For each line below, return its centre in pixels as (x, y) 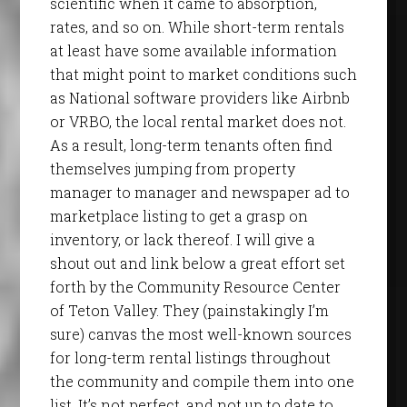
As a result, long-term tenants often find (191, 145)
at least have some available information (193, 51)
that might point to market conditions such (203, 74)
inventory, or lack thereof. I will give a (182, 240)
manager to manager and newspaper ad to (199, 193)
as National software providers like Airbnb (199, 98)
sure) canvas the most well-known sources (200, 334)
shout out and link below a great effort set (197, 263)
